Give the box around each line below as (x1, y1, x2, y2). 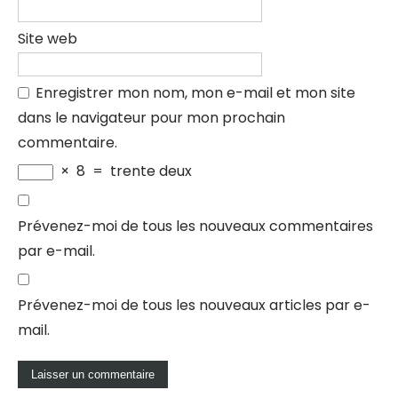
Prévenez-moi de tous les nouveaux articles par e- (18, 295, 370, 315)
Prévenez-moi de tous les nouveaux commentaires (18, 216, 373, 236)
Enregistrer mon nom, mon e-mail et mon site (36, 83, 355, 103)
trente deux (110, 161, 192, 181)
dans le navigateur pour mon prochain (18, 107, 285, 128)
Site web (18, 28, 77, 49)
